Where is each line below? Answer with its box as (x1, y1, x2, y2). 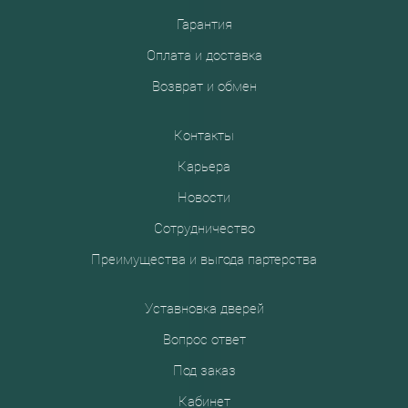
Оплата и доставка (146, 47, 262, 64)
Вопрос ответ (162, 331, 246, 348)
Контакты (174, 127, 234, 144)
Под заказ (172, 362, 236, 379)
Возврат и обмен (151, 78, 257, 95)
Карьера (178, 158, 230, 175)
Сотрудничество (153, 220, 255, 237)
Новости (178, 189, 230, 206)
